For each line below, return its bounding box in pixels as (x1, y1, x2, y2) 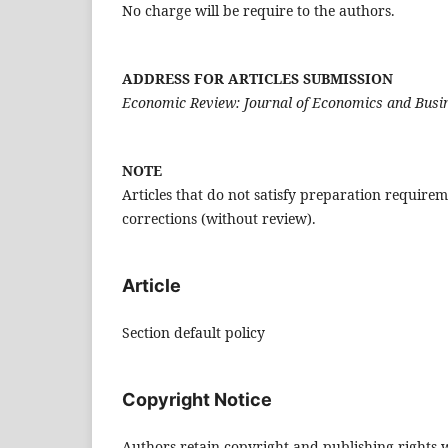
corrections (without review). (122, 209, 316, 229)
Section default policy (122, 323, 265, 343)
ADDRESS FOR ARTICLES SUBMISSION (122, 69, 393, 89)
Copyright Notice (122, 389, 272, 411)
